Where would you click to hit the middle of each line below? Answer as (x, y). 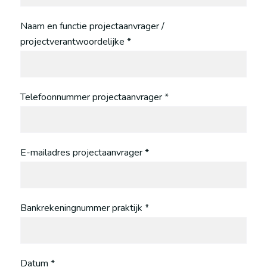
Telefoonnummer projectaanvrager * (94, 97)
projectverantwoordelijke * (75, 42)
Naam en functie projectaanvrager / (92, 27)
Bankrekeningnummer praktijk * (84, 208)
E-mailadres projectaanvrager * (84, 153)
